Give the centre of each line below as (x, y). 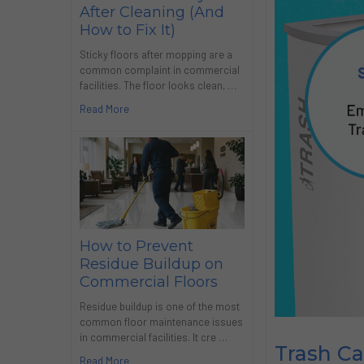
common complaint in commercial (159, 69)
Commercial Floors (148, 282)
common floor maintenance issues (161, 321)
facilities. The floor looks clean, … (158, 85)
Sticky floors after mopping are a (156, 54)
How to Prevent (136, 246)
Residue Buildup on (151, 264)
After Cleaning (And (152, 12)
